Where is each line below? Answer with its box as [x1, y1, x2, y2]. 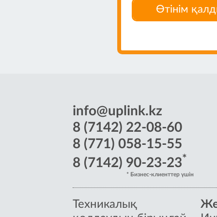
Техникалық [73, 199, 137, 210]
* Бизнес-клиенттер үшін [126, 171, 194, 178]
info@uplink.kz [73, 104, 162, 118]
